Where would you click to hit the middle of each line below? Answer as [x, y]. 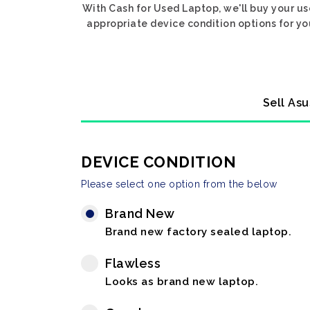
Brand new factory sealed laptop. [198, 232]
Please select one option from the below [179, 184]
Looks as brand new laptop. [182, 282]
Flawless [133, 263]
